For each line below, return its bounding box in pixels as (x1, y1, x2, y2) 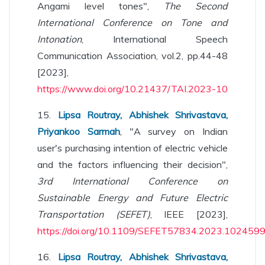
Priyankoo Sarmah (37, 125, 120, 137)
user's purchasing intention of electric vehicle (37, 142, 228, 154)
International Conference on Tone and (37, 17, 228, 28)
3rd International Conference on (37, 175, 228, 187)
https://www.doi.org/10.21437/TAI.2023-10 (37, 83, 228, 95)
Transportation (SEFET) (37, 208, 150, 220)
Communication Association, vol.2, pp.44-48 (37, 50, 228, 62)
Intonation (37, 33, 82, 45)
